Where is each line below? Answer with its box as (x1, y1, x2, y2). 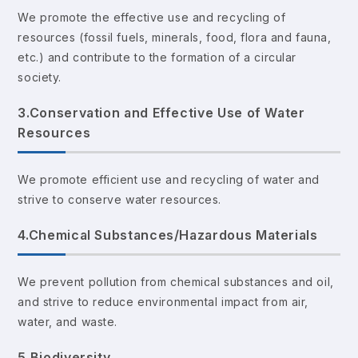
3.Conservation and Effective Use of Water (18, 104, 305, 121)
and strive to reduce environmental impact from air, (18, 294, 308, 308)
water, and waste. (18, 314, 117, 328)
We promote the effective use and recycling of (18, 10, 286, 24)
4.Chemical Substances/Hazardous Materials (18, 226, 318, 243)
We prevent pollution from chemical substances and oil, (18, 274, 334, 288)
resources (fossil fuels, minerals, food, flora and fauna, (18, 30, 332, 44)
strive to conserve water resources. (18, 192, 221, 206)
